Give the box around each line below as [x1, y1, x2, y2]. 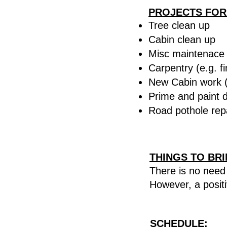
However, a [149, 179, 203, 190]
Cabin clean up [148, 34, 215, 45]
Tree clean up [148, 20, 210, 31]
